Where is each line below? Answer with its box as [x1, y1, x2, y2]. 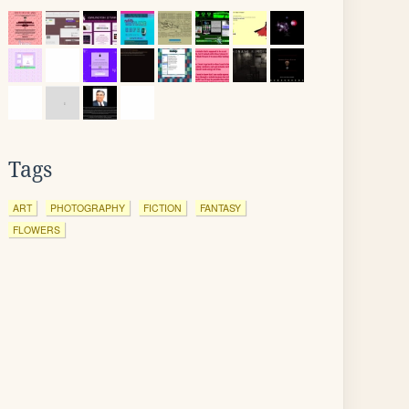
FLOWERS [13, 223, 60, 236]
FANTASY [200, 201, 241, 215]
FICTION [143, 201, 182, 215]
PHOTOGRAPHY [50, 201, 125, 215]
